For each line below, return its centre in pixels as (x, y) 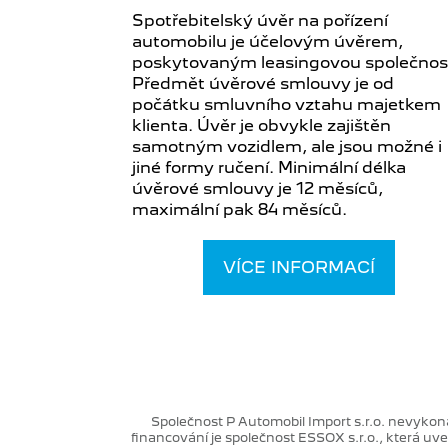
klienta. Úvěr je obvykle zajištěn (261, 125)
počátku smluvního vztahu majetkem (286, 104)
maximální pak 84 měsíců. (239, 209)
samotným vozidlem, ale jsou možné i (287, 146)
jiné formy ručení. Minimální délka (269, 167)
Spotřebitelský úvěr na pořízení (260, 20)
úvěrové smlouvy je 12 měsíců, (257, 188)
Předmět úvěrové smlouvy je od (263, 83)
